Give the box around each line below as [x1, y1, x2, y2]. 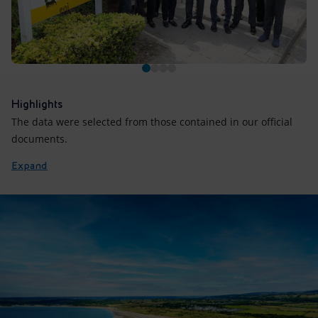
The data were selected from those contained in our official [11, 115, 292, 129]
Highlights [11, 97, 62, 111]
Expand [11, 160, 48, 172]
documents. [11, 132, 67, 146]
